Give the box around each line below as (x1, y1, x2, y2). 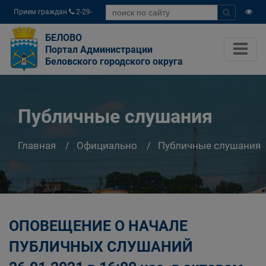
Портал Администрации (45, 44, 153, 55)
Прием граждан (14, 8, 69, 16)
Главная (18, 139, 56, 151)
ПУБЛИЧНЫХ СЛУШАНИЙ (9, 238, 193, 255)
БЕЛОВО (45, 32, 82, 43)
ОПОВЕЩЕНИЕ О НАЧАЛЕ (9, 217, 188, 235)
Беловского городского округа (45, 56, 183, 67)
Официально (77, 139, 137, 151)
